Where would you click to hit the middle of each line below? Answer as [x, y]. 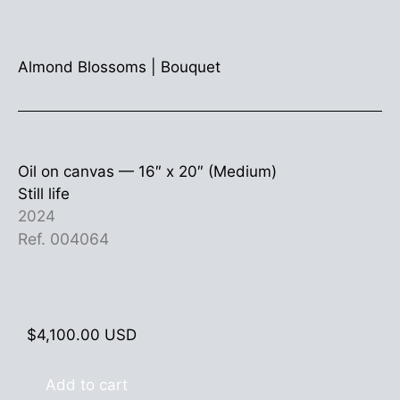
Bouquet [191, 67]
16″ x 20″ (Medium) [208, 171]
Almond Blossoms [82, 67]
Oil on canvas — [78, 171]
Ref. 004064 [63, 238]
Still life [44, 193]
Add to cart [87, 385]
